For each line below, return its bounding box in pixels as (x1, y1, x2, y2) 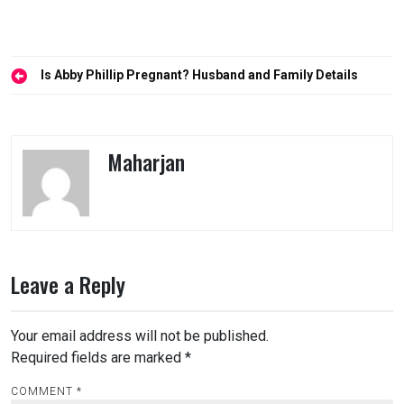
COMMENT (11, 384, 77, 398)
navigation (10, 87, 98, 119)
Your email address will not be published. (11, 326, 269, 344)
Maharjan (106, 146, 185, 178)
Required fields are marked (11, 348, 185, 366)
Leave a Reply (11, 267, 125, 300)
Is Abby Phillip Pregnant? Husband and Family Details (41, 68, 358, 82)
